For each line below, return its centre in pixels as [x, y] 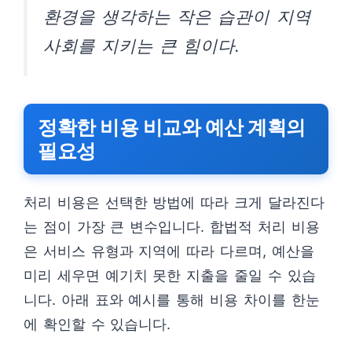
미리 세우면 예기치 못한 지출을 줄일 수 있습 [170, 275]
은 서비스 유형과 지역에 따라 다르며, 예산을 [169, 251]
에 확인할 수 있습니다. [97, 324]
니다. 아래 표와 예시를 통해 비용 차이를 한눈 [172, 300]
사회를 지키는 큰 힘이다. [142, 46]
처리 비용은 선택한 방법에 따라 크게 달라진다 [174, 202]
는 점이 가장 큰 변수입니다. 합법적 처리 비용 [172, 227]
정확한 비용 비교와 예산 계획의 [172, 127]
